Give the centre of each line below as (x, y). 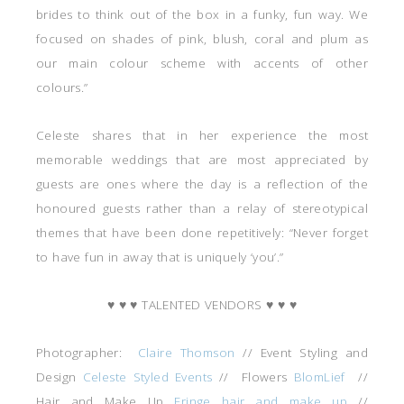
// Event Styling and (301, 353)
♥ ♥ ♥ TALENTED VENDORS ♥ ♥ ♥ (202, 305)
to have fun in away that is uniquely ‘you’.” (160, 257)
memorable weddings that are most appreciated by (202, 160)
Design (60, 377)
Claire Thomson (186, 353)
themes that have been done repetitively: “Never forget (202, 233)
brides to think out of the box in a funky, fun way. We (202, 15)
